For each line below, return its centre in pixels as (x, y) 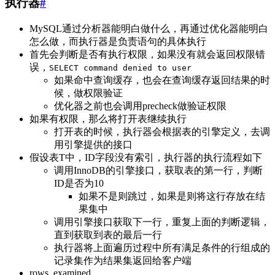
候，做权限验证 (88, 93)
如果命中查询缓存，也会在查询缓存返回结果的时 (162, 80)
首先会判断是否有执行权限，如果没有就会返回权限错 (147, 54)
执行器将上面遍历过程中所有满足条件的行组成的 (162, 247)
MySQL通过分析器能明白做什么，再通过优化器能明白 (149, 28)
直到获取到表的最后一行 (108, 234)
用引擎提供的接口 (93, 144)
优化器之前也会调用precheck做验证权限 (140, 106)
